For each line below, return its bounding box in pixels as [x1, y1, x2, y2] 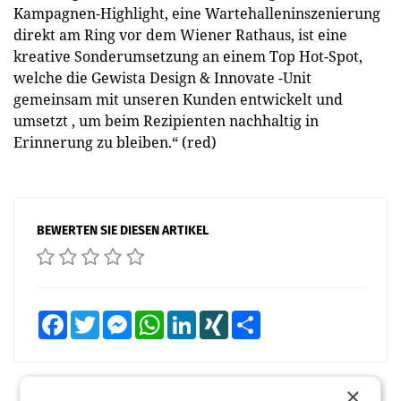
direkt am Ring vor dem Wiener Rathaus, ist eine [13, 25, 347, 45]
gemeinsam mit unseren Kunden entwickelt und [13, 90, 343, 109]
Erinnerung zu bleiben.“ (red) [13, 132, 217, 152]
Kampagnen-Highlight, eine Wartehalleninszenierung [13, 4, 380, 23]
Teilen [260, 311, 286, 323]
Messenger [132, 311, 179, 323]
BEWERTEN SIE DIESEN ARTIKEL [37, 223, 209, 238]
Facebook [67, 311, 108, 323]
